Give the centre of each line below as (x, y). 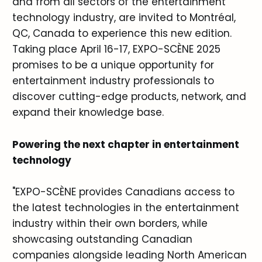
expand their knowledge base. (88, 113)
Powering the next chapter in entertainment (125, 144)
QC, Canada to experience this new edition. (122, 34)
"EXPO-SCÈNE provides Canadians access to (123, 192)
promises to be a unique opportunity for (113, 65)
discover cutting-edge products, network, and (129, 97)
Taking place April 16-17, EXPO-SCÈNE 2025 (116, 49)
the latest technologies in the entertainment (125, 207)
